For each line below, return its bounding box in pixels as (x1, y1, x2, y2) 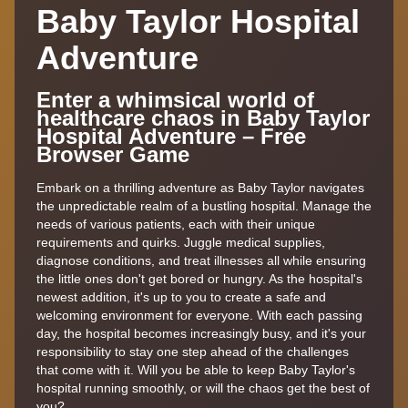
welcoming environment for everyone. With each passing (36, 307, 362, 322)
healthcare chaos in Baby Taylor (36, 105, 370, 130)
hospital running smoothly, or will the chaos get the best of (36, 380, 370, 395)
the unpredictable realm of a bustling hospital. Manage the (36, 198, 372, 213)
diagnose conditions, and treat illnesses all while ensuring (36, 252, 366, 268)
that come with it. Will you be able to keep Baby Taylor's (36, 362, 355, 377)
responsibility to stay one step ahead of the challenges (36, 343, 349, 359)
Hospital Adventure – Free (36, 123, 306, 148)
